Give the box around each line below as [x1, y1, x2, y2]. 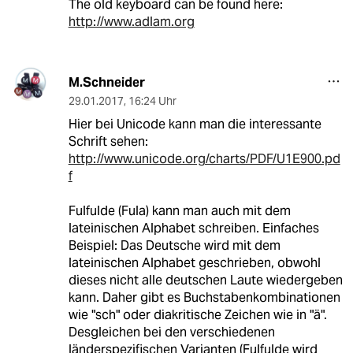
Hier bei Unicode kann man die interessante [68, 116, 321, 133]
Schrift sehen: [68, 133, 148, 150]
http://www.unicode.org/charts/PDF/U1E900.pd [68, 150, 340, 168]
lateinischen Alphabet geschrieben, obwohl [68, 255, 321, 272]
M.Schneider [68, 74, 145, 91]
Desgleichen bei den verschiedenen [68, 324, 275, 341]
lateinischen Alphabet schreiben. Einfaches [68, 220, 319, 237]
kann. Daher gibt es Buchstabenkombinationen [68, 289, 340, 307]
